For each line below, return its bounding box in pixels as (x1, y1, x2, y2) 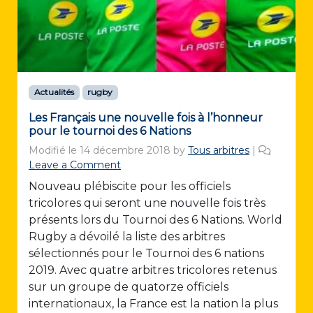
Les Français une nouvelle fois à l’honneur (29, 111, 263, 125)
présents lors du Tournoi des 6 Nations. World (29, 213, 282, 227)
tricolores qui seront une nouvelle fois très (29, 196, 265, 210)
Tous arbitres (188, 144, 249, 157)
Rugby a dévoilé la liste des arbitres (29, 230, 225, 244)
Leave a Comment (29, 159, 121, 172)
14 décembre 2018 (80, 144, 170, 157)
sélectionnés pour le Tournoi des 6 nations (29, 247, 264, 261)
